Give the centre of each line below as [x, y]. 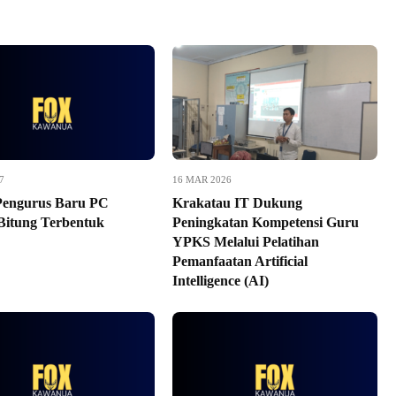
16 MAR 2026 [202, 179]
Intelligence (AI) [220, 281]
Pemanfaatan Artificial [240, 261]
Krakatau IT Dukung [237, 203]
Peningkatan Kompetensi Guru [265, 222]
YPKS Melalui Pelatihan [245, 242]
